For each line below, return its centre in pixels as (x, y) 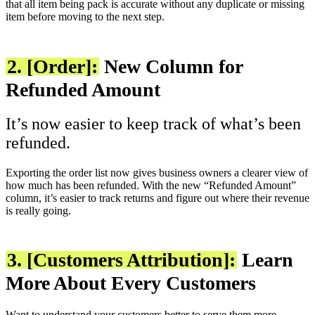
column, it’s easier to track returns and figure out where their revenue (157, 198)
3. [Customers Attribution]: (121, 260)
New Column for (171, 67)
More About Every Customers (133, 283)
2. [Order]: (52, 67)
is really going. (38, 210)
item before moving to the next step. (85, 17)
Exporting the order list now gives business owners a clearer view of (157, 172)
